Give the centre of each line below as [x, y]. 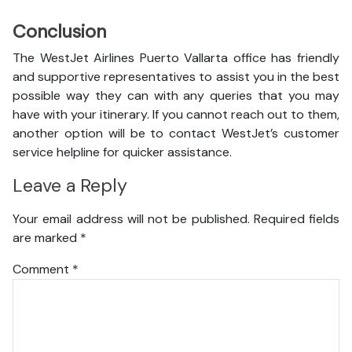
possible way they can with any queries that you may [176, 95]
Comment [42, 269]
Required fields [296, 218]
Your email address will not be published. [131, 218]
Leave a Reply [70, 186]
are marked [46, 237]
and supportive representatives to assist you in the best [176, 77]
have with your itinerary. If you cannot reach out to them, [176, 114]
